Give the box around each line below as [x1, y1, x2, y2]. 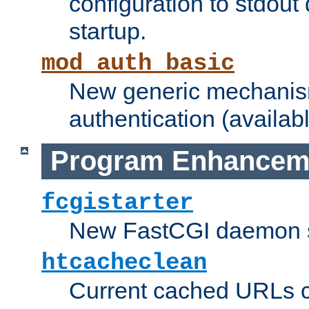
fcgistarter [41, 189, 193, 216]
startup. [69, 18, 146, 45]
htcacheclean [41, 249, 207, 276]
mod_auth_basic [41, 50, 235, 77]
